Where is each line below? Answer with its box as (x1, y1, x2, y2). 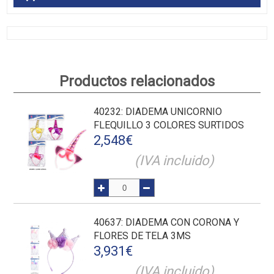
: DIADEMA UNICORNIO (121, 106, 223, 117)
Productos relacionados (59, 73, 215, 90)
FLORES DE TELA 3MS (94, 230, 191, 242)
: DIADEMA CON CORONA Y (121, 217, 240, 228)
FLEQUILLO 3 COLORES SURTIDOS (94, 119, 245, 131)
